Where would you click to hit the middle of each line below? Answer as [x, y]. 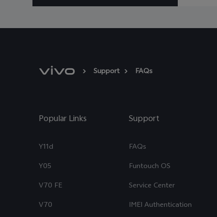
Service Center [152, 186]
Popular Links [63, 119]
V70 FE [50, 186]
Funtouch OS [150, 167]
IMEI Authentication [160, 206]
